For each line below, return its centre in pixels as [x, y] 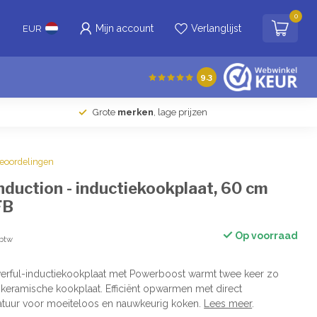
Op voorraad [265, 236]
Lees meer [228, 304]
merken [136, 112]
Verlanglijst [216, 28]
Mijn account [125, 28]
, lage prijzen [180, 112]
